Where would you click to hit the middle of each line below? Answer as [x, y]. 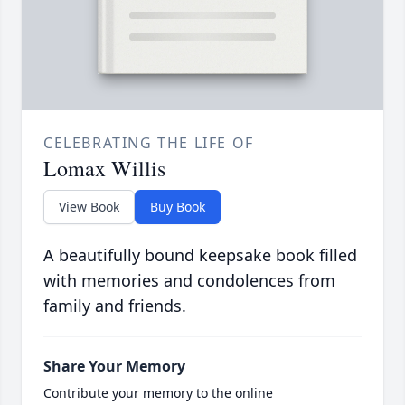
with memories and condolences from [189, 281]
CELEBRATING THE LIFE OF [149, 143]
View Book [89, 207]
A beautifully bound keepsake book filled [200, 255]
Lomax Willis [104, 169]
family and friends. [115, 306]
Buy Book [178, 207]
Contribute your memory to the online [158, 393]
